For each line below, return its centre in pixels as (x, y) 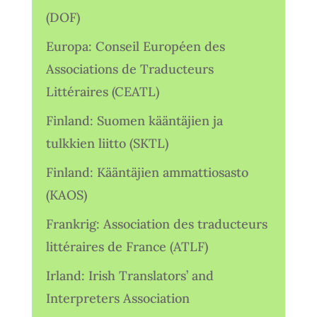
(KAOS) (66, 195)
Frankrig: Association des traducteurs (156, 224)
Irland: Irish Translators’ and (129, 275)
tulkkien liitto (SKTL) (107, 143)
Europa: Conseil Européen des (135, 46)
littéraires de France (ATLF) (127, 246)
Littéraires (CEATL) (102, 91)
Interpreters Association (117, 298)
